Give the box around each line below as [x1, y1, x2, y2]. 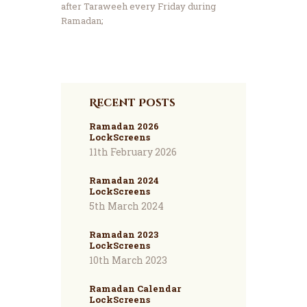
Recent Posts [88, 95, 175, 110]
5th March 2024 [88, 199, 164, 213]
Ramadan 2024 [88, 174, 159, 187]
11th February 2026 [88, 145, 177, 159]
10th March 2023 [88, 254, 167, 267]
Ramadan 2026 [88, 120, 159, 133]
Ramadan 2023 [88, 228, 158, 241]
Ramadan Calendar [88, 282, 181, 295]
